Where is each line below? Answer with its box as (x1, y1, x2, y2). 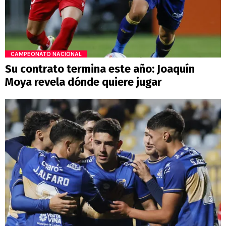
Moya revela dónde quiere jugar (5, 75, 162, 89)
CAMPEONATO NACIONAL (11, 50, 82, 58)
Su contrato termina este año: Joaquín (5, 62, 195, 76)
